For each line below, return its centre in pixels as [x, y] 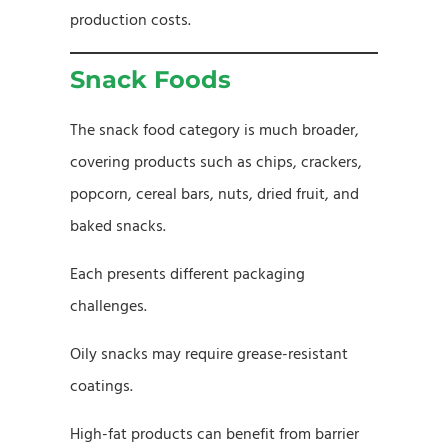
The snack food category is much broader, [214, 129]
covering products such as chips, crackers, [216, 161]
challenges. [108, 305]
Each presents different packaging [187, 273]
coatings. [101, 385]
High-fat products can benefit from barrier [214, 433]
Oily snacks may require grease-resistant [209, 353]
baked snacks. [118, 225]
